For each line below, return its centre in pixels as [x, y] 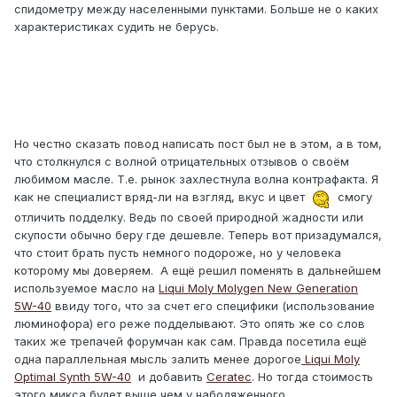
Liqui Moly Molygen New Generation [258, 288]
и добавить [169, 376]
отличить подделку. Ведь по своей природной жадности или [189, 217]
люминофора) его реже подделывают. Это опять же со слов [190, 323]
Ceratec [229, 376]
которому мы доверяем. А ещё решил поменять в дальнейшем [198, 270]
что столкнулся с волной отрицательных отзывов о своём [182, 161]
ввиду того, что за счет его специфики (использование [213, 305]
